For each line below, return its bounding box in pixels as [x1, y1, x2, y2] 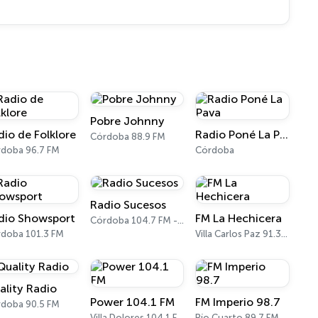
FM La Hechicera [195, 212, 283, 225]
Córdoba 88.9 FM [89, 131, 165, 142]
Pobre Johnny [89, 114, 165, 128]
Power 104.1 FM [89, 295, 175, 309]
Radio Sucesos [89, 198, 166, 212]
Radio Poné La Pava [280, 128, 289, 141]
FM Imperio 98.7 [195, 295, 281, 309]
